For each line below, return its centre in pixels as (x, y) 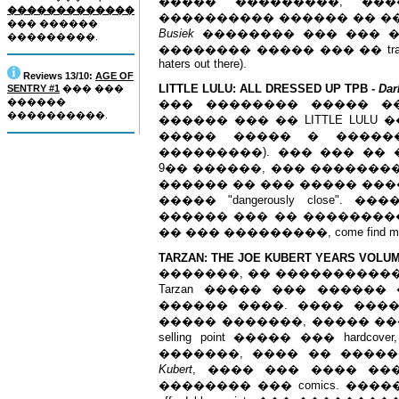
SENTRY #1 (33, 88)
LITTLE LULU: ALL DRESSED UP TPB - (269, 89)
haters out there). (203, 64)
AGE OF (114, 76)
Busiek (176, 33)
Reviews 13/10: (58, 76)
